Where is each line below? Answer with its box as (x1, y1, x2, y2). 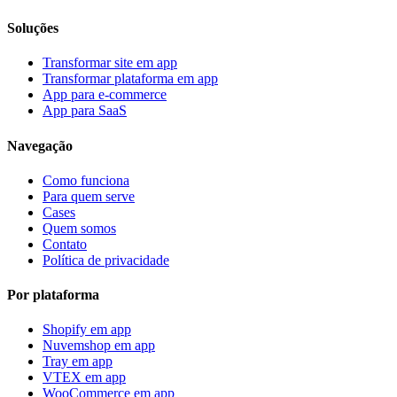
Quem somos (43, 220, 116, 236)
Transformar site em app (43, 55, 177, 71)
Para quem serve (43, 188, 135, 204)
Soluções (7, 20, 58, 36)
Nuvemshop (43, 338, 111, 354)
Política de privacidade (43, 252, 169, 268)
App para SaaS (43, 103, 127, 119)
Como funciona (43, 172, 129, 188)
